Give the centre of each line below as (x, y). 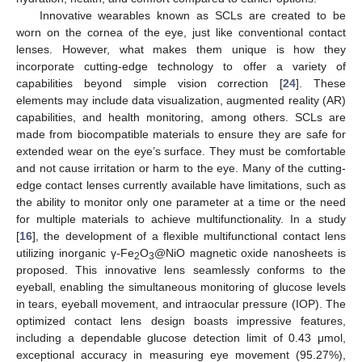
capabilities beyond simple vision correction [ (150, 83)
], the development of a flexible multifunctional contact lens (189, 236)
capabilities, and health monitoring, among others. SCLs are (181, 117)
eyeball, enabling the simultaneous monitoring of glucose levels (181, 286)
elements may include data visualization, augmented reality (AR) (181, 100)
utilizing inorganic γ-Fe (75, 253)
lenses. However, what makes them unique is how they (181, 49)
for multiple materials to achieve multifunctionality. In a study (181, 219)
